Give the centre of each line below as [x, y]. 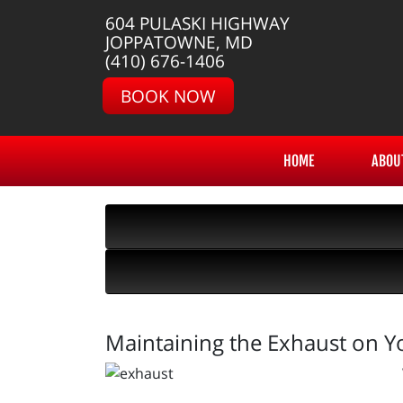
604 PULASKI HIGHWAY [197, 23]
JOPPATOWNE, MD [179, 42]
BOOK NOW [168, 96]
